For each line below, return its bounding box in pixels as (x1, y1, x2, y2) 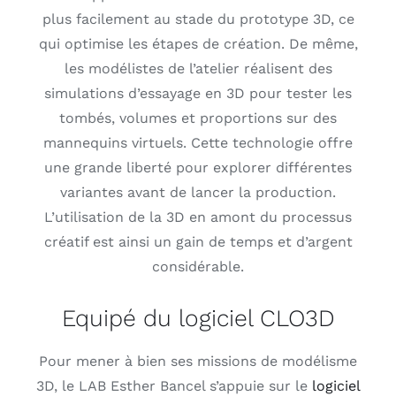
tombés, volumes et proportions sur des (59, 109, 337, 126)
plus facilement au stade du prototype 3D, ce (42, 10, 354, 27)
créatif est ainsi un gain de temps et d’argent (43, 232, 353, 250)
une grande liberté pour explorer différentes (44, 158, 352, 176)
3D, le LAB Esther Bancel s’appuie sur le (35, 377, 312, 394)
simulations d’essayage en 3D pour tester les (44, 84, 352, 102)
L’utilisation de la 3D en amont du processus (44, 208, 352, 225)
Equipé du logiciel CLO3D (61, 304, 335, 332)
